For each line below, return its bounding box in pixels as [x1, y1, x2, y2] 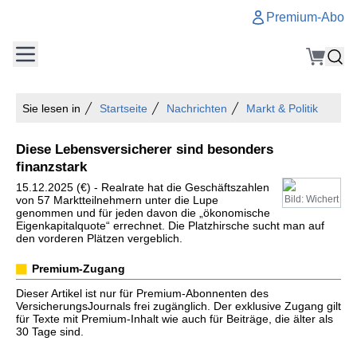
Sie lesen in [22, 102, 80, 115]
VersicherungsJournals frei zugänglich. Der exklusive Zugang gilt [16, 300, 341, 312]
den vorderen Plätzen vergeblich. [16, 232, 182, 245]
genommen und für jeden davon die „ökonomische [16, 206, 270, 219]
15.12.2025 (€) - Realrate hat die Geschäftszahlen [16, 181, 269, 194]
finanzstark [16, 159, 87, 175]
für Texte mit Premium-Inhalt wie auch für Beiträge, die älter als [16, 312, 333, 325]
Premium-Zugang [32, 262, 125, 275]
